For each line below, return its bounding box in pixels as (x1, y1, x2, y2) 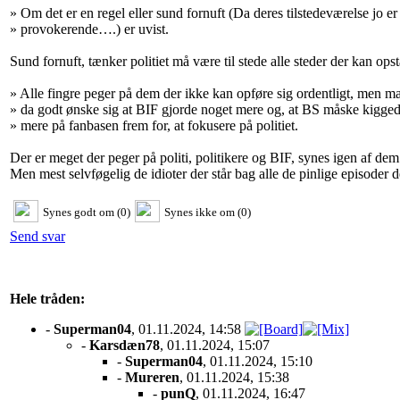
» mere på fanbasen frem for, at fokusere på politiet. (10, 117, 298, 133)
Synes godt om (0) (43, 204, 130, 219)
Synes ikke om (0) (164, 204, 251, 219)
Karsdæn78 (89, 337, 160, 353)
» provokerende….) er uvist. (10, 21, 169, 37)
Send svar (10, 228, 65, 244)
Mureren (125, 369, 179, 385)
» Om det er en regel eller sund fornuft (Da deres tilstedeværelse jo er (10, 4, 397, 21)
